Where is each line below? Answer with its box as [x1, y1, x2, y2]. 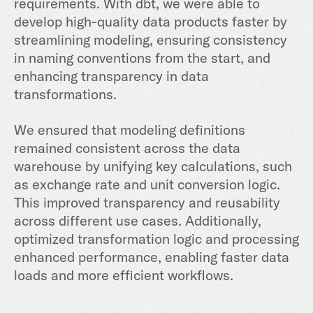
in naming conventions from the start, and [14, 48, 270, 66]
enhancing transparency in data [14, 66, 209, 85]
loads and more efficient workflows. [14, 265, 233, 284]
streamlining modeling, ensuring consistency [14, 30, 287, 48]
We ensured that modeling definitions [14, 120, 245, 138]
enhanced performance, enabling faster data [14, 247, 289, 265]
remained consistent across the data [14, 138, 240, 156]
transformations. [14, 85, 117, 103]
